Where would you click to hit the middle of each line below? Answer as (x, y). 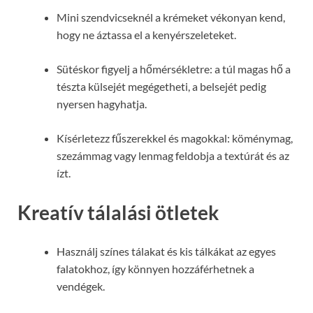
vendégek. (81, 286)
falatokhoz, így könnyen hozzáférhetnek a (155, 268)
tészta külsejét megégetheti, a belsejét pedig (161, 87)
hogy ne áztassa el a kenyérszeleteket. (146, 35)
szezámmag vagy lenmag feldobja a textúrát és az (173, 156)
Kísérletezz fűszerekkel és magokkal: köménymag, (175, 138)
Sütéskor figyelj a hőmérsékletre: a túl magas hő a (174, 69)
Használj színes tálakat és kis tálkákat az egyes (166, 251)
